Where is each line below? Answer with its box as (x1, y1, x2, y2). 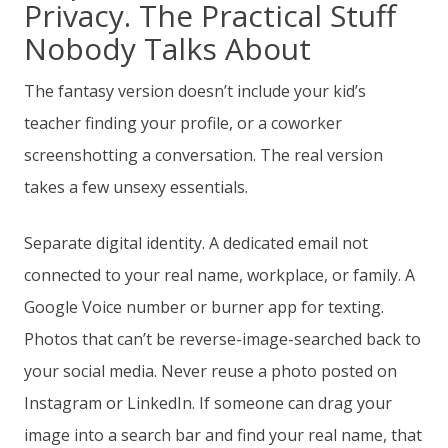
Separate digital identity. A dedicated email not (24, 232, 368, 255)
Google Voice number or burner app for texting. (24, 296, 384, 319)
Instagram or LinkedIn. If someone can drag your (24, 392, 392, 415)
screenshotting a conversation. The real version (24, 144, 383, 167)
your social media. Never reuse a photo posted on (24, 360, 397, 383)
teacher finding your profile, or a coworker (24, 112, 342, 135)
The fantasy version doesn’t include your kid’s (24, 80, 366, 103)
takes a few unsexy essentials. (24, 176, 248, 199)
